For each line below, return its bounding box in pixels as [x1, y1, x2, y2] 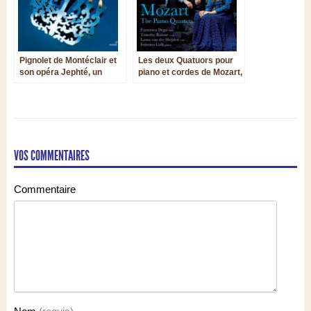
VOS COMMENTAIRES [14, 146, 90, 164]
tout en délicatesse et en [138, 78, 235, 89]
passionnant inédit [19, 78, 96, 89]
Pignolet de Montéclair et [19, 55, 117, 65]
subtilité [138, 90, 171, 101]
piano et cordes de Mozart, [138, 67, 242, 77]
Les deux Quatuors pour [138, 55, 233, 65]
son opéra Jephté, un [19, 67, 102, 77]
